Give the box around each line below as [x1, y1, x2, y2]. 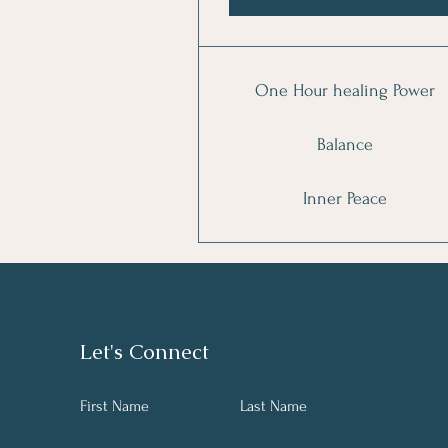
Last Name [240, 397, 307, 415]
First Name [80, 397, 149, 415]
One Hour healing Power [255, 81, 436, 100]
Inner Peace [303, 189, 388, 208]
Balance [317, 135, 374, 154]
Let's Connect [79, 338, 209, 365]
